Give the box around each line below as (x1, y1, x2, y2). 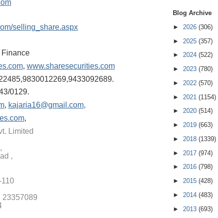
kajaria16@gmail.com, (8, 101, 86, 109)
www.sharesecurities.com (27, 61, 115, 70)
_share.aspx (36, 22, 78, 31)
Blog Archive (173, 9, 212, 17)
